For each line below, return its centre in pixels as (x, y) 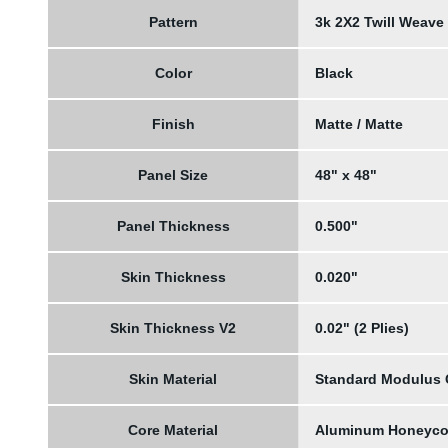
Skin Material (173, 379)
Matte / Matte (359, 124)
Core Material (173, 430)
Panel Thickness (173, 226)
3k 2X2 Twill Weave (379, 22)
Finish (173, 124)
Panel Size (173, 175)
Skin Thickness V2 (173, 328)
